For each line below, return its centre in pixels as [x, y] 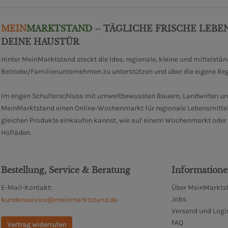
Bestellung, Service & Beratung [66, 170]
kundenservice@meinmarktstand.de [59, 199]
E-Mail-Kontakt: [26, 187]
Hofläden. [16, 132]
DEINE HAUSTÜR [40, 41]
